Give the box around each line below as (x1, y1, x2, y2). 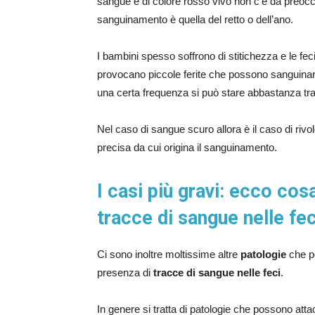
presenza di (97, 266, 153, 278)
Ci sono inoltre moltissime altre (97, 248, 240, 260)
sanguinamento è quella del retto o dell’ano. (97, 13, 293, 25)
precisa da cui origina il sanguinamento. (97, 141, 277, 153)
